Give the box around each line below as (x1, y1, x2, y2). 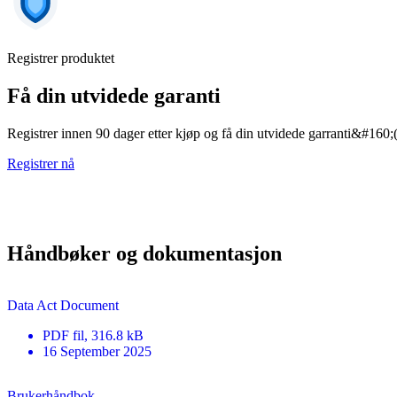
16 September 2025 (43, 343, 152, 359)
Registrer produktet (7, 50, 114, 66)
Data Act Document (7, 297, 119, 313)
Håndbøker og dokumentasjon (7, 241, 282, 265)
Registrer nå (7, 155, 74, 171)
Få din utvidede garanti (7, 83, 221, 107)
